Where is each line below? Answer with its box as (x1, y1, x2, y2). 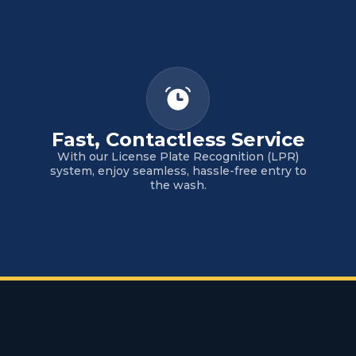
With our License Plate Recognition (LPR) (57, 149, 299, 164)
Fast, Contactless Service (51, 128, 305, 151)
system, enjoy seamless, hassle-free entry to (49, 164, 307, 178)
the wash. (149, 178, 207, 192)
